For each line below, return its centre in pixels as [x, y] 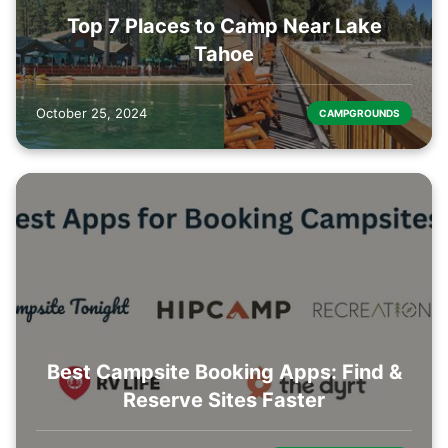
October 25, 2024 [91, 112]
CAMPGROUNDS [359, 112]
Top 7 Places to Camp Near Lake [224, 25]
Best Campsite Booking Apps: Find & [224, 372]
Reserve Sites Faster [224, 400]
